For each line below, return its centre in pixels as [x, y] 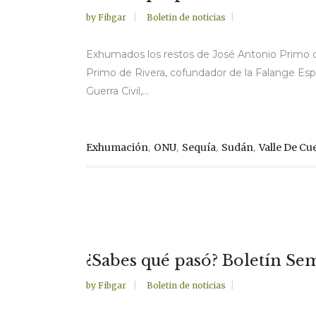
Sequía [199, 147]
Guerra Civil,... [117, 91]
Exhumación [117, 147]
